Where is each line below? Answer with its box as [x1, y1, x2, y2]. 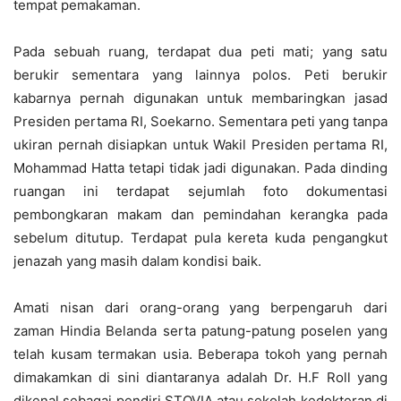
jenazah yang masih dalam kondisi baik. [13, 252, 261, 269]
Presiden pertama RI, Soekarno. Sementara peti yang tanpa [13, 112, 388, 130]
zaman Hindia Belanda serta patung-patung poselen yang [13, 321, 388, 339]
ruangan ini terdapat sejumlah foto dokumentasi [13, 182, 388, 200]
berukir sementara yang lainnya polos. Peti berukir [13, 65, 388, 83]
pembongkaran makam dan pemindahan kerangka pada [13, 205, 388, 223]
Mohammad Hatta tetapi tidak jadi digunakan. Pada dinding [13, 158, 388, 176]
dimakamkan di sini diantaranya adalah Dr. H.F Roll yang [13, 368, 388, 386]
